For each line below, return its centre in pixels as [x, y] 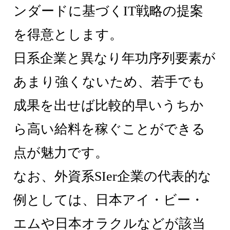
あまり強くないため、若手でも [110, 82]
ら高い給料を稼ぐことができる [110, 129]
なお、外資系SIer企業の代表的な [113, 177]
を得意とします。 [68, 35]
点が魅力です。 [61, 153]
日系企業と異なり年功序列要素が [115, 59]
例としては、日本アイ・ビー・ [109, 200]
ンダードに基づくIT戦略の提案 [109, 11]
